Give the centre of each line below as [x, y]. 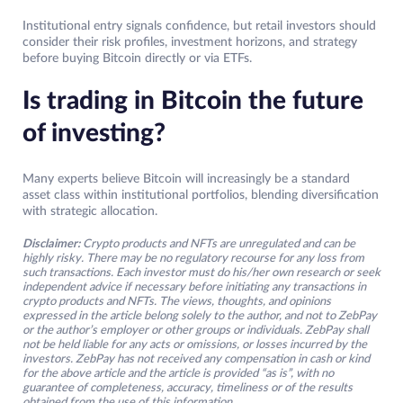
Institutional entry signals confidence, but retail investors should [199, 27]
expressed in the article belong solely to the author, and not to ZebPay [200, 317]
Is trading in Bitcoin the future [193, 101]
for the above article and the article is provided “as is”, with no [178, 374]
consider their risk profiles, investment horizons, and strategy [190, 43]
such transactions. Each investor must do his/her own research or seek [201, 273]
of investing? [94, 134]
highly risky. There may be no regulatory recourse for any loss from [193, 259]
